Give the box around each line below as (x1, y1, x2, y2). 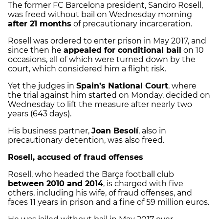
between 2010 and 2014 (8, 179, 103, 189)
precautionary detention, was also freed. (8, 135, 164, 145)
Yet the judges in (8, 81, 76, 91)
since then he (8, 45, 64, 55)
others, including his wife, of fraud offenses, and (8, 188, 192, 198)
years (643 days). (8, 109, 71, 119)
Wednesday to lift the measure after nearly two (8, 100, 192, 109)
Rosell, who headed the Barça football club (8, 170, 174, 179)
